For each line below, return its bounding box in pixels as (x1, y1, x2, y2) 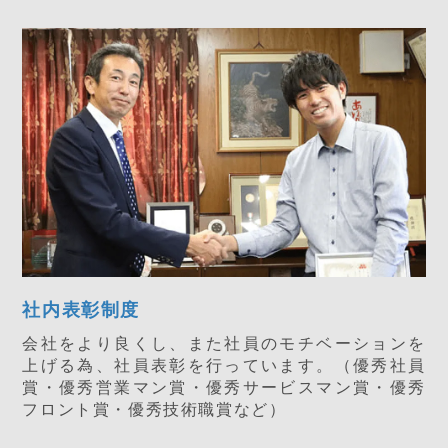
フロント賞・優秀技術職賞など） (22, 400, 287, 419)
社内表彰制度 (22, 299, 141, 321)
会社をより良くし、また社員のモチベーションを (22, 334, 426, 353)
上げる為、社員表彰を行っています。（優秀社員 (22, 356, 426, 375)
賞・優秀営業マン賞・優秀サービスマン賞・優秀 (22, 378, 426, 397)
